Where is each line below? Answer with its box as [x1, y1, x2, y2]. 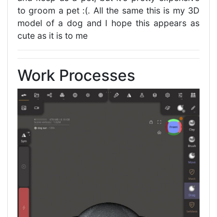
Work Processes [17, 66, 135, 85]
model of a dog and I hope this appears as [17, 18, 200, 29]
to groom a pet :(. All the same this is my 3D [17, 5, 200, 16]
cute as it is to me [17, 31, 88, 41]
